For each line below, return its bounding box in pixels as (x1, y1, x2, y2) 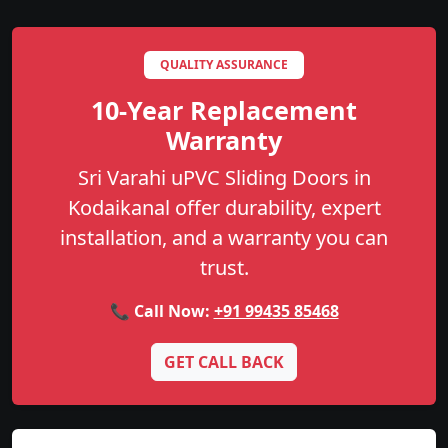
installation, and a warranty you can (60, 224, 388, 252)
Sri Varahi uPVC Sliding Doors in (77, 164, 371, 192)
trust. (199, 254, 249, 282)
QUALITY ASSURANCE (160, 56, 288, 74)
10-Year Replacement (91, 93, 357, 128)
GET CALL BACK (164, 351, 284, 374)
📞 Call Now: (109, 300, 214, 323)
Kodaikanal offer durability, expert (67, 194, 381, 222)
